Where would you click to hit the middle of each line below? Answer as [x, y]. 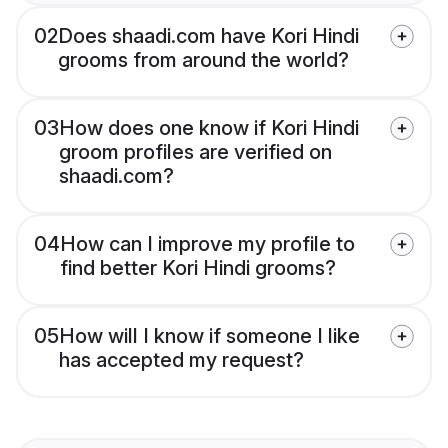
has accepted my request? [181, 360]
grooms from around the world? [203, 60]
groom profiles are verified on [195, 152]
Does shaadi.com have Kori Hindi [208, 36]
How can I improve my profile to [207, 244]
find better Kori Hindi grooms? [198, 268]
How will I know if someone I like [209, 336]
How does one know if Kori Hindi [209, 128]
